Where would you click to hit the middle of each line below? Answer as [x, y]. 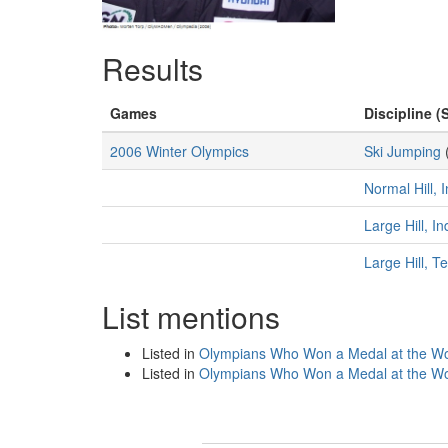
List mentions [191, 316]
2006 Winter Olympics [179, 151]
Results [152, 68]
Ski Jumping [402, 151]
